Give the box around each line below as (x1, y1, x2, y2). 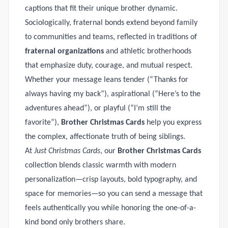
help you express (145, 119, 202, 127)
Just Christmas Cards (34, 147, 100, 155)
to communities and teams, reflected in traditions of (25, 33, 197, 41)
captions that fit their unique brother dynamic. (25, 5, 178, 13)
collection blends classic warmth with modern (25, 161, 176, 169)
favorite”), (25, 119, 61, 127)
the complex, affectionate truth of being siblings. (25, 133, 185, 141)
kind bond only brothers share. (25, 218, 125, 226)
